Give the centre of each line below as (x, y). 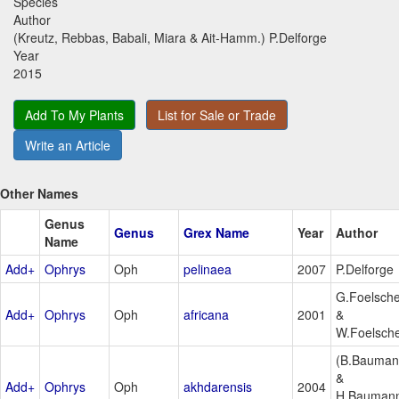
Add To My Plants (74, 114)
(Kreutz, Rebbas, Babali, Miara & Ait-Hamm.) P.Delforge (170, 37)
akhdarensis (218, 386)
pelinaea (208, 269)
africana (206, 314)
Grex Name (216, 232)
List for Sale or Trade (217, 114)
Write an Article (68, 145)
